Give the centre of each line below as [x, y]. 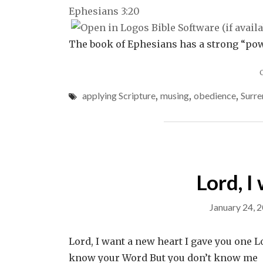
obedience [215, 95]
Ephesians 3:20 [104, 11]
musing [175, 95]
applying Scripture [119, 95]
